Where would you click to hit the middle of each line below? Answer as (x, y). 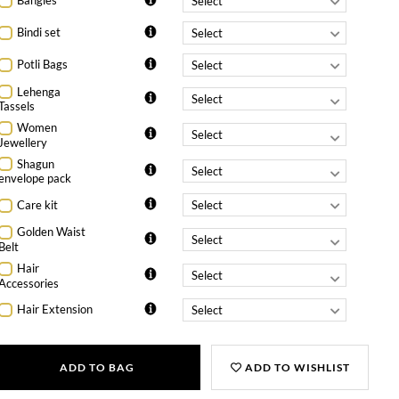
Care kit (38, 205)
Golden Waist (52, 232)
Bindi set (39, 33)
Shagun (36, 163)
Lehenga (39, 91)
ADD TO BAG (97, 367)
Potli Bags (43, 65)
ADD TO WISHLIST (296, 367)
